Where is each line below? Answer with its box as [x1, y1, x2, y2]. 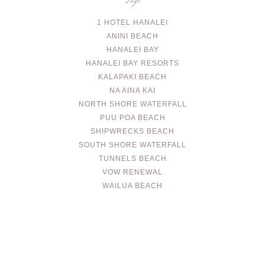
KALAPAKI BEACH [98, 73, 167, 82]
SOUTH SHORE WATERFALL [79, 141, 186, 150]
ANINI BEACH [106, 32, 159, 41]
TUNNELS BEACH [98, 154, 167, 163]
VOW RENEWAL [102, 168, 163, 177]
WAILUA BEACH [102, 182, 163, 190]
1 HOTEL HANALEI [97, 18, 168, 27]
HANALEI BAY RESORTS [86, 59, 179, 68]
